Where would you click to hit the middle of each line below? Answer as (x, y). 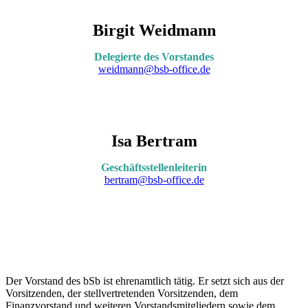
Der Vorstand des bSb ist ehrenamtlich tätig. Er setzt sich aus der (145, 280)
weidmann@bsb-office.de (154, 69)
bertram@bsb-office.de (154, 179)
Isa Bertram (154, 141)
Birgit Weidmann (154, 30)
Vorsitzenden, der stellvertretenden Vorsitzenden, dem (122, 293)
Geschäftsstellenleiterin (154, 167)
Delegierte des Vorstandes (154, 56)
